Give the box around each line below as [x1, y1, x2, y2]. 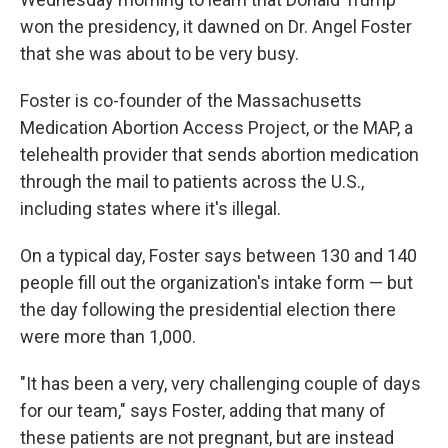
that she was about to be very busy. [20, 43, 299, 64]
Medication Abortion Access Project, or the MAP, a [20, 117, 413, 138]
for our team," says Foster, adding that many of [20, 400, 386, 421]
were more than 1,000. [20, 326, 196, 347]
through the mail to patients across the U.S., [20, 171, 364, 192]
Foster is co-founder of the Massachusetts [20, 90, 362, 111]
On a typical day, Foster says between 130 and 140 [20, 245, 417, 266]
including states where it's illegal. [20, 198, 281, 219]
